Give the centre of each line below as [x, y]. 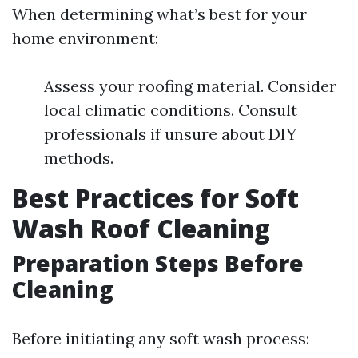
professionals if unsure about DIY [170, 134]
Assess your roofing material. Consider [190, 86]
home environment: [85, 38]
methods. [79, 158]
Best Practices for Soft [155, 198]
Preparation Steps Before [158, 263]
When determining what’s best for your [159, 14]
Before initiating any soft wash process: [161, 338]
